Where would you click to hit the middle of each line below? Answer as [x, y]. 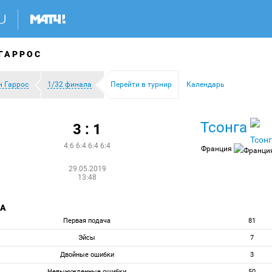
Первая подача [87, 221]
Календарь [206, 84]
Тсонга [224, 127]
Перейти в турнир [141, 84]
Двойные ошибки [87, 255]
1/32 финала [70, 84]
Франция [218, 149]
